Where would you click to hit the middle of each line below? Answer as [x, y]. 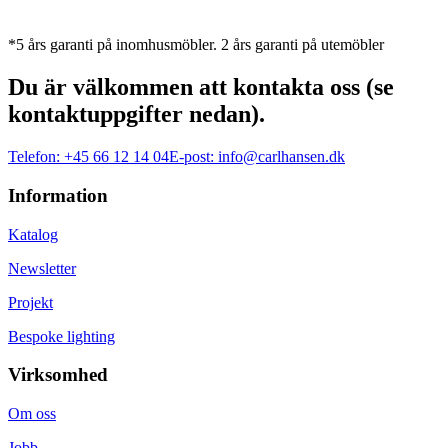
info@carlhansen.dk [281, 157]
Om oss [32, 414]
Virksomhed [58, 375]
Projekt [30, 302]
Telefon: [34, 157]
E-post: [191, 157]
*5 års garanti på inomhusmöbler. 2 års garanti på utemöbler [196, 45]
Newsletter [42, 268]
